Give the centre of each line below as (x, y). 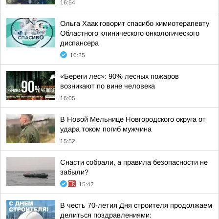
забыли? (74, 172)
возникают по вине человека (108, 86)
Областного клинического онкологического (130, 33)
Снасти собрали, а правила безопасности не (134, 162)
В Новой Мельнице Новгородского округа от (133, 119)
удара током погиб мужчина (106, 129)
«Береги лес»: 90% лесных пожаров (120, 76)
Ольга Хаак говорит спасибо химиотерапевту (135, 23)
